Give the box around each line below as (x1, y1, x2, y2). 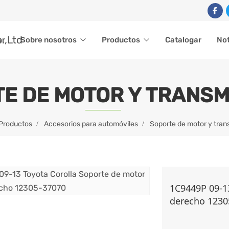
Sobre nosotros (20, 35, 77, 44)
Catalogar (165, 35, 201, 44)
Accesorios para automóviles (43, 119, 138, 128)
